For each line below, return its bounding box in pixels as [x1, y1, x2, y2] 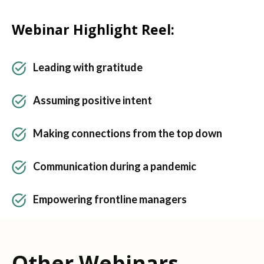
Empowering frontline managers [33, 193, 187, 206]
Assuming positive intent [33, 94, 152, 107]
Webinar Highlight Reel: [12, 20, 174, 39]
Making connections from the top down [33, 127, 222, 140]
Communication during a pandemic [33, 160, 196, 173]
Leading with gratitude [33, 61, 143, 74]
